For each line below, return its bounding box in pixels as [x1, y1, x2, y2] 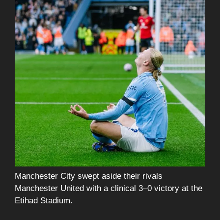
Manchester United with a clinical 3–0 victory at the [15, 183, 202, 193]
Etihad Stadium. [15, 195, 73, 205]
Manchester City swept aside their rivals [15, 171, 163, 181]
